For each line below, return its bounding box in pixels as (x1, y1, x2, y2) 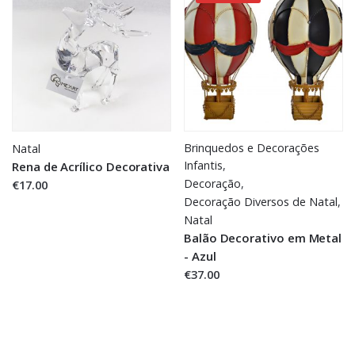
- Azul (184, 248, 216, 265)
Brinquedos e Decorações (184, 140, 319, 156)
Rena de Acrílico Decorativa (12, 158, 170, 175)
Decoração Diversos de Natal (184, 194, 338, 210)
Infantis (184, 158, 223, 174)
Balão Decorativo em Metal (184, 230, 342, 246)
